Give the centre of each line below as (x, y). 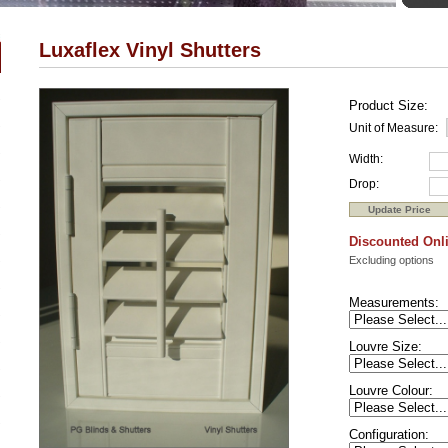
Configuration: (389, 434)
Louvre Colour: (391, 390)
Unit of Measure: (393, 128)
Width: (366, 159)
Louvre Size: (385, 346)
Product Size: (388, 105)
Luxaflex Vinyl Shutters (150, 50)
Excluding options (391, 260)
